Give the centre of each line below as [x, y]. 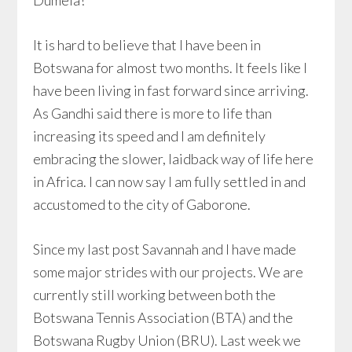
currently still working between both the [155, 295]
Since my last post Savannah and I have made [165, 249]
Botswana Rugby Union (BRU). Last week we [167, 340]
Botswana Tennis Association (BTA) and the [163, 317]
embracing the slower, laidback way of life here [174, 159]
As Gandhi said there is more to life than [153, 113]
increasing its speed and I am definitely [150, 136]
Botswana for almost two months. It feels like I [170, 68]
